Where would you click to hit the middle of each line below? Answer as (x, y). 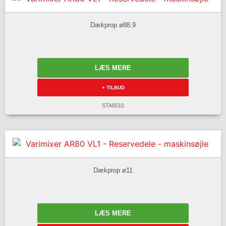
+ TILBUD (113, 88)
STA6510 (113, 106)
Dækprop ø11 (113, 170)
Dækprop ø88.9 (113, 25)
